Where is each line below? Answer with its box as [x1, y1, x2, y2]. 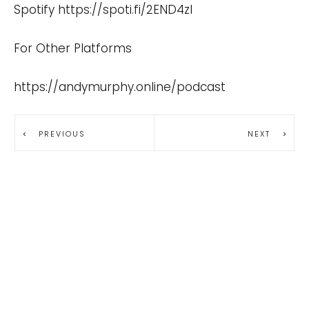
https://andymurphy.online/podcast [14, 78, 226, 95]
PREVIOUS [39, 128, 86, 140]
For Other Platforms [14, 39, 132, 57]
